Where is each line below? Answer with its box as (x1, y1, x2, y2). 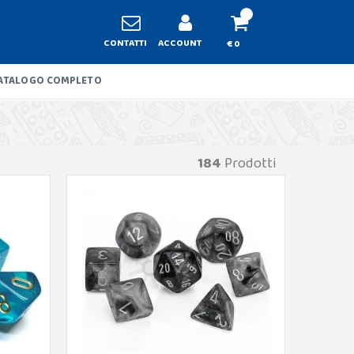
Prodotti (221, 153, 276, 175)
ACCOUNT (158, 35, 202, 51)
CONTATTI (104, 35, 148, 51)
